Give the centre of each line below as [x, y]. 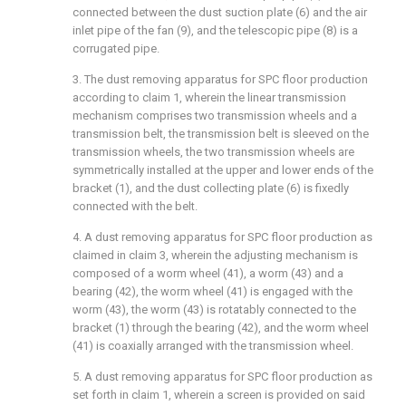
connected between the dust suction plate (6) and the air [220, 12]
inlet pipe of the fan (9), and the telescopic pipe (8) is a [215, 30]
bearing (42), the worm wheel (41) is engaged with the [213, 291]
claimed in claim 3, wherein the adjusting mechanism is [215, 255]
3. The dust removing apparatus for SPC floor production [220, 79]
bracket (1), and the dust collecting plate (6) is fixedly [211, 188]
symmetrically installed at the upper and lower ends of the [223, 170]
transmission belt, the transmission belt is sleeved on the [221, 134]
